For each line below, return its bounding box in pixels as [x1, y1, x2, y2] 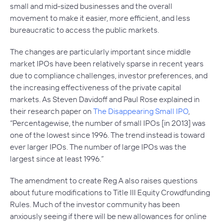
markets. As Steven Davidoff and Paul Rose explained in [10, 94, 200, 104]
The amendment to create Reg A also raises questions [10, 175, 198, 185]
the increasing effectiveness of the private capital [10, 82, 181, 92]
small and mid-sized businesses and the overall [10, 1, 172, 11]
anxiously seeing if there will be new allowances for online [10, 211, 207, 221]
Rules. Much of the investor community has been [10, 199, 180, 209]
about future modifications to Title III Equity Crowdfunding [10, 187, 210, 197]
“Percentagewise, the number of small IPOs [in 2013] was [10, 118, 206, 128]
